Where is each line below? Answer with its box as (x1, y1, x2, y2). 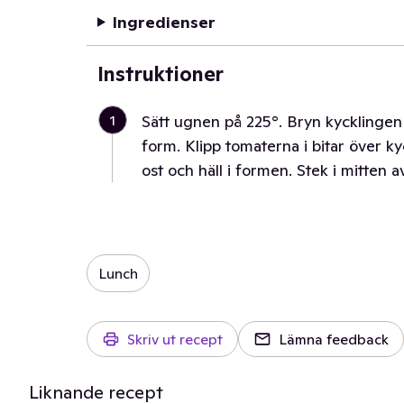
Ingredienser (112, 12, 216, 32)
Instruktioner (97, 61, 224, 87)
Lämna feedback (279, 330, 389, 348)
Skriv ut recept (127, 330, 223, 348)
